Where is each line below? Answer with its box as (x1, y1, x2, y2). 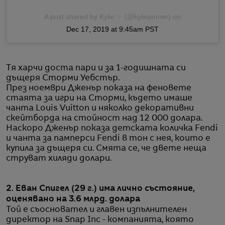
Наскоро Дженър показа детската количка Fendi (6, 125, 218, 133)
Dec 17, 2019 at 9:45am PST (66, 25, 159, 34)
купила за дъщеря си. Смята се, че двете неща (6, 145, 206, 153)
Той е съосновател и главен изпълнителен (6, 206, 187, 214)
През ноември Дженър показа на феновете (6, 84, 191, 93)
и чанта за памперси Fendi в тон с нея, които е (6, 135, 210, 143)
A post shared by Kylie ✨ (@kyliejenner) (44, 13, 171, 21)
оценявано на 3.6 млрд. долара (6, 195, 140, 204)
